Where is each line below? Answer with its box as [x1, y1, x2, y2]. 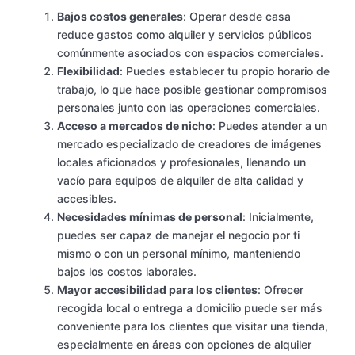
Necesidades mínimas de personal [57, 210, 242, 224]
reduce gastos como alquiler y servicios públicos [57, 28, 312, 42]
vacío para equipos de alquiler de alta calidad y [57, 174, 303, 188]
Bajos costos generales [57, 10, 183, 24]
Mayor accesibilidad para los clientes [57, 283, 258, 297]
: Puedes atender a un [212, 119, 327, 133]
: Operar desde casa [183, 10, 291, 24]
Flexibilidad [57, 64, 120, 78]
